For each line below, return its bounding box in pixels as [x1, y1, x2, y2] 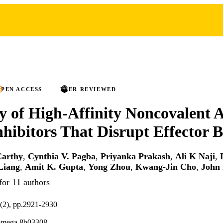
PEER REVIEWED [60, 86, 116, 92]
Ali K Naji [175, 151, 215, 162]
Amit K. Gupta [25, 162, 83, 172]
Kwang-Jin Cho [135, 162, 196, 172]
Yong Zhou [88, 162, 130, 172]
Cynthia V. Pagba [28, 151, 96, 162]
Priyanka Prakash [101, 151, 170, 162]
